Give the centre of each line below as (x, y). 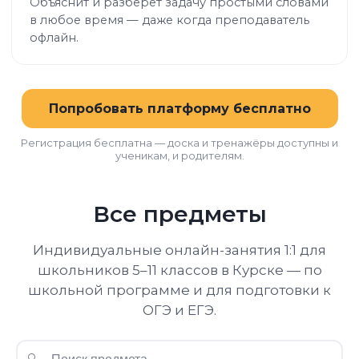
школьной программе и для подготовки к (179, 290)
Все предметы (179, 214)
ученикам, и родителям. (179, 155)
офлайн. (54, 38)
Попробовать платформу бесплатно (179, 109)
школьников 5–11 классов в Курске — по (179, 270)
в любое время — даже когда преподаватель (169, 20)
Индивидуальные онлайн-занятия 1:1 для (179, 250)
